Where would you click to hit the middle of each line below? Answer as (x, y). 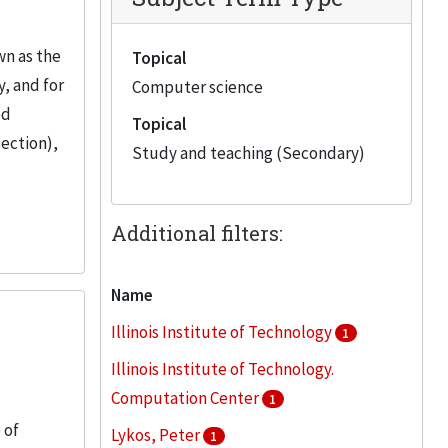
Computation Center (186, 398)
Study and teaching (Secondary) (248, 153)
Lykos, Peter (156, 435)
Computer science (197, 87)
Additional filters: (196, 233)
